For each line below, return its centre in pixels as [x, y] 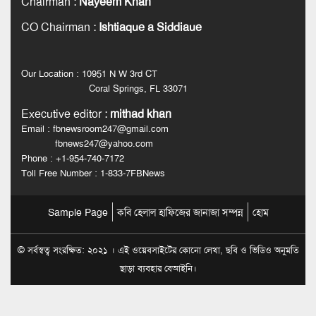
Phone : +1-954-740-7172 [73, 158]
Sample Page [78, 212]
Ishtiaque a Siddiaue [150, 27]
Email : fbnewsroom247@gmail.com [95, 128]
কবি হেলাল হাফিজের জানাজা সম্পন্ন [180, 212]
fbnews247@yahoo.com [87, 143]
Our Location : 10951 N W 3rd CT [89, 73]
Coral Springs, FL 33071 [104, 88]
